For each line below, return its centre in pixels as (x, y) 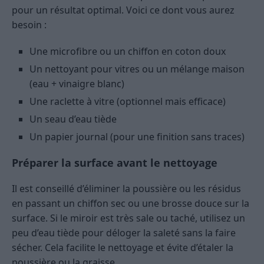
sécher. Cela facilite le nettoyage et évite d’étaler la (123, 248)
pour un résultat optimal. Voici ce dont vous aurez (123, 10)
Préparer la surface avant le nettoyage (115, 163)
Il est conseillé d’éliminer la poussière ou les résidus (126, 189)
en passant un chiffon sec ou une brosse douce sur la (131, 204)
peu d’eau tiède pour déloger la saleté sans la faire (124, 233)
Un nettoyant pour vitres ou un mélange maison (137, 69)
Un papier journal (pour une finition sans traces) (137, 137)
